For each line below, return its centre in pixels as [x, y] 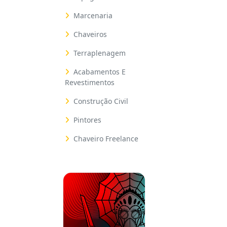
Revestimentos [90, 82]
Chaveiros [90, 34]
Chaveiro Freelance [106, 139]
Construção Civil [101, 101]
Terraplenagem [100, 53]
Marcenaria [93, 15]
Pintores [87, 120]
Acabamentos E [100, 72]
